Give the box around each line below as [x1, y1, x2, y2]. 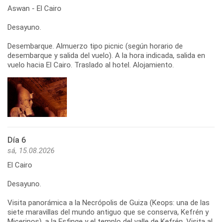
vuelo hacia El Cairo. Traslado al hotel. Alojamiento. [7, 60, 174, 69]
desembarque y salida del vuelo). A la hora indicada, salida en [7, 51, 205, 60]
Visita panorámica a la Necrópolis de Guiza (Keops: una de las [7, 198, 210, 207]
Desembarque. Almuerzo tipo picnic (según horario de [7, 41, 183, 51]
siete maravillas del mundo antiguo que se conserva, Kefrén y [7, 207, 209, 217]
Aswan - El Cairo [7, 3, 61, 13]
